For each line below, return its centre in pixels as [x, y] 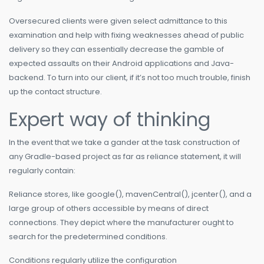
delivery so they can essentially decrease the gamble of [116, 49]
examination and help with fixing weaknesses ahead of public [126, 35]
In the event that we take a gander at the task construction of [124, 143]
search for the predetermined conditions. [88, 237]
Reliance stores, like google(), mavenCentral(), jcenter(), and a [130, 194]
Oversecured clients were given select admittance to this [118, 21]
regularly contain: [42, 171]
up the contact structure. [55, 92]
